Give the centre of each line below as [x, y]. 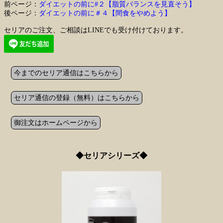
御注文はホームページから [56, 122]
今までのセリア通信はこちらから [66, 73]
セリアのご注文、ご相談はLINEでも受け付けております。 [96, 30]
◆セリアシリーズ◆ [111, 156]
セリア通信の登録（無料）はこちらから [77, 98]
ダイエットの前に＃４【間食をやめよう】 [105, 13]
